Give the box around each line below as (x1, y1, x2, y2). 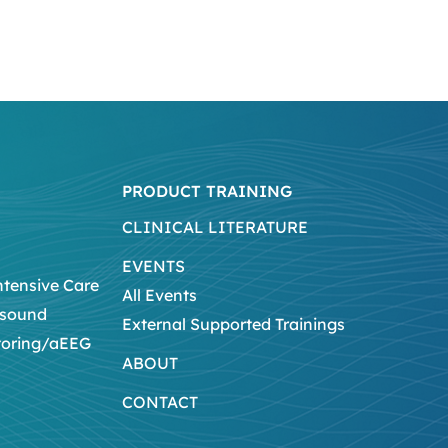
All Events (122, 284, 197, 305)
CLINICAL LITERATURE (122, 216, 308, 237)
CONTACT (122, 391, 198, 412)
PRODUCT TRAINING (122, 180, 292, 201)
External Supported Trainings (122, 313, 345, 334)
